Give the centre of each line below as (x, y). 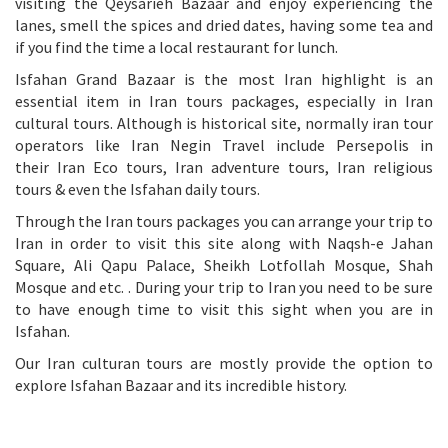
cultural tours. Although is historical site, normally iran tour (224, 122)
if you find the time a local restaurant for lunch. (178, 46)
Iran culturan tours (115, 362)
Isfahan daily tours (193, 188)
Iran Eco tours (110, 166)
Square (38, 264)
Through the (60, 220)
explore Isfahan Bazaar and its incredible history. (181, 384)
